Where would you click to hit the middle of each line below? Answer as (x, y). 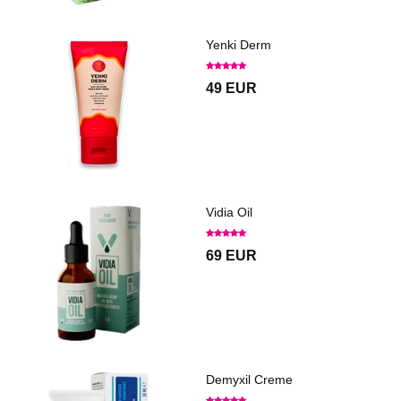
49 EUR (231, 89)
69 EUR (231, 256)
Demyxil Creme (249, 380)
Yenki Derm (239, 45)
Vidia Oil (229, 213)
